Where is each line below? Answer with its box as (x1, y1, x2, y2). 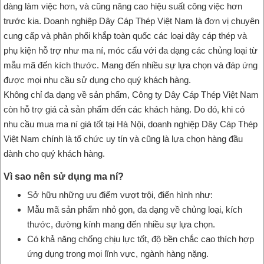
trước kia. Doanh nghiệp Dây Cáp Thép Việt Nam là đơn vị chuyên (4, 15, 259, 26)
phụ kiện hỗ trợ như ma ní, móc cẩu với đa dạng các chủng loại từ (4, 45, 258, 55)
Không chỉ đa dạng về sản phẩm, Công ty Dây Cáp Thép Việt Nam (4, 89, 259, 100)
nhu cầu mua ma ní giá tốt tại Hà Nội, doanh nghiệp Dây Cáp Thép (4, 118, 258, 129)
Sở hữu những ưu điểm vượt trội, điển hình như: (27, 189, 213, 200)
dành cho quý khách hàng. (4, 148, 105, 159)
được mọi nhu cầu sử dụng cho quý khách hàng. (4, 74, 191, 85)
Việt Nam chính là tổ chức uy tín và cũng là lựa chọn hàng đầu (4, 133, 243, 144)
